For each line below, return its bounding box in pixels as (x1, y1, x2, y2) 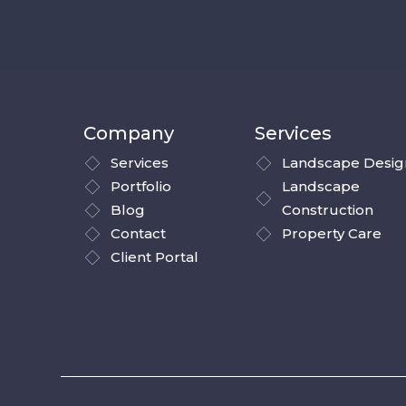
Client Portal (111, 248, 199, 266)
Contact (111, 225, 167, 243)
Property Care (282, 225, 382, 243)
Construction (282, 201, 374, 219)
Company (83, 122, 175, 145)
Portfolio (111, 178, 172, 196)
